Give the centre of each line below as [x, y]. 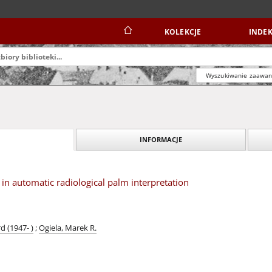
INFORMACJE [161, 139]
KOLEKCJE [183, 32]
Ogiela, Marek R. [68, 228]
